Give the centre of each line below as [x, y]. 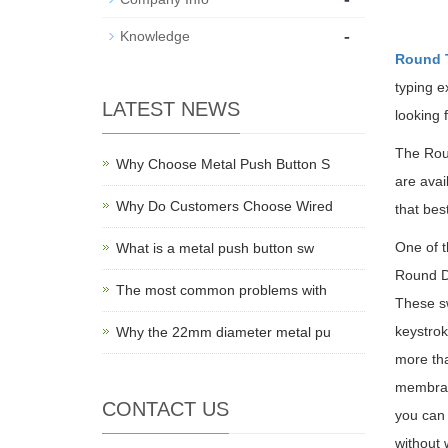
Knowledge [155, 36]
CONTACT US [165, 409]
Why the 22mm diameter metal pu [223, 332]
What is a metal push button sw [215, 248]
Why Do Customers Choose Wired [224, 206]
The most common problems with [221, 290]
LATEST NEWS [171, 109]
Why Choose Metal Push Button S [223, 164]
